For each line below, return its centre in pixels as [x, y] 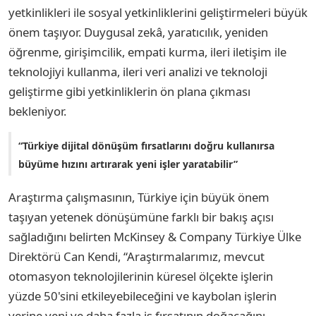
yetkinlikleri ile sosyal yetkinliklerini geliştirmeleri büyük [158, 13]
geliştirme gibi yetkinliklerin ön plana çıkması [129, 92]
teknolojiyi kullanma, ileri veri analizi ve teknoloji [138, 72]
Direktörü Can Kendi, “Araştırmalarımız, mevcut [136, 257]
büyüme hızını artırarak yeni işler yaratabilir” [128, 164]
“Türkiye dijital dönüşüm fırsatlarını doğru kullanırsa [146, 146]
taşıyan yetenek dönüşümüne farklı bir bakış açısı [141, 217]
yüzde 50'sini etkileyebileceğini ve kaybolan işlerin [142, 296]
